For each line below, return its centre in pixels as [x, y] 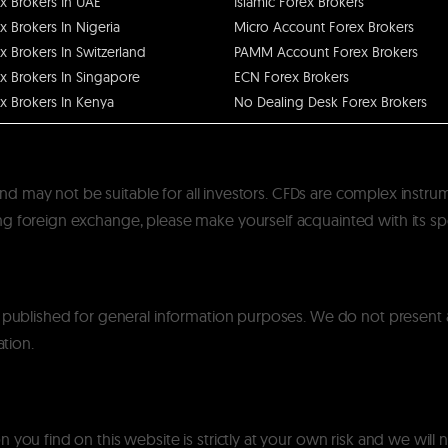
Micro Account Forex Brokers [324, 26]
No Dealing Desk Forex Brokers [330, 101]
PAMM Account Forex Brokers [326, 51]
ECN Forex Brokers [291, 76]
